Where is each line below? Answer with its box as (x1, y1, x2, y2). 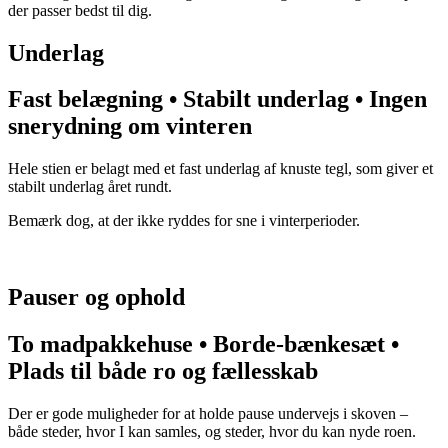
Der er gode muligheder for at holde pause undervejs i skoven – (8, 405, 408, 423)
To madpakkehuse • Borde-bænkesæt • (8, 331, 399, 358)
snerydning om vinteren (8, 113, 252, 140)
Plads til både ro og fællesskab (8, 358, 318, 385)
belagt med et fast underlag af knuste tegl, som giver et (91, 160, 433, 178)
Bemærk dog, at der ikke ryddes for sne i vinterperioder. (8, 212, 360, 230)
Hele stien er (8, 160, 91, 178)
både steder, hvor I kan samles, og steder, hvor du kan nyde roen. (8, 423, 416, 441)
